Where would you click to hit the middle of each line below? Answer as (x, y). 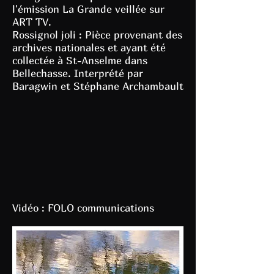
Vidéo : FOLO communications (83, 208)
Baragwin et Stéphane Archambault (98, 86)
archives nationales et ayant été (89, 47)
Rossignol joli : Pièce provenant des (97, 35)
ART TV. (32, 22)
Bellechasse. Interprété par (78, 73)
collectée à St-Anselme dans (80, 60)
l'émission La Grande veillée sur (88, 9)
